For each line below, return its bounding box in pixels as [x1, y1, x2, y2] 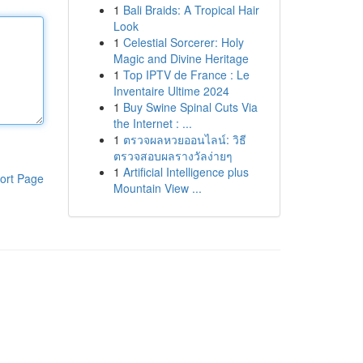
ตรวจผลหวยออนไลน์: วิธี [122, 131, 246, 147]
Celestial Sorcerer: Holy [122, 34, 244, 50]
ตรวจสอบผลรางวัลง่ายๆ [113, 147, 233, 164]
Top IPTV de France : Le [122, 66, 250, 83]
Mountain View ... [113, 180, 202, 196]
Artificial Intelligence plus [122, 164, 249, 180]
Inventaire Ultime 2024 [113, 83, 229, 99]
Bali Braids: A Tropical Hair [122, 2, 259, 18]
